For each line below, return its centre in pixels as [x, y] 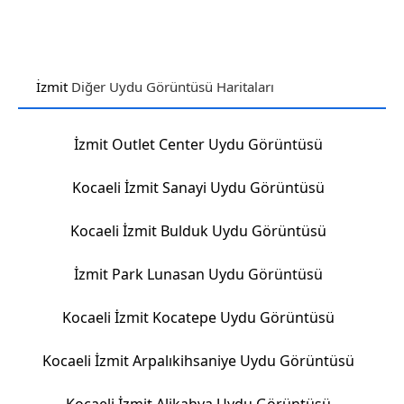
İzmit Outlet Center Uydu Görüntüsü [198, 144]
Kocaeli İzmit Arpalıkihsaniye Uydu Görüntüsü [198, 361]
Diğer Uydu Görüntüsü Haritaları [171, 87]
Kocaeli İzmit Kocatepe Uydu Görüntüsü [198, 317]
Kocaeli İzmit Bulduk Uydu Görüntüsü [198, 231]
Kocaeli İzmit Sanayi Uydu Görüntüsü [198, 188]
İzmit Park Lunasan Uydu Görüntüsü [198, 274]
